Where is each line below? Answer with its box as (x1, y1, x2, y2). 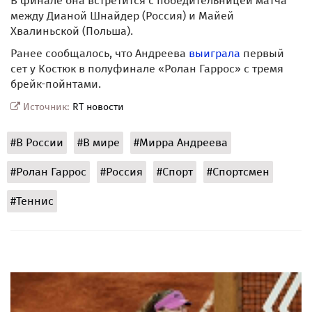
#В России (10, 136, 63, 150)
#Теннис (10, 194, 54, 208)
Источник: (20, 101, 72, 114)
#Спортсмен (207, 165, 270, 179)
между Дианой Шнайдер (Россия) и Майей (10, 9, 234, 23)
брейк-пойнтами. (10, 77, 101, 91)
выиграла (189, 47, 240, 61)
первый (240, 47, 284, 61)
